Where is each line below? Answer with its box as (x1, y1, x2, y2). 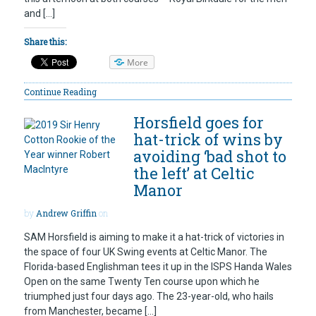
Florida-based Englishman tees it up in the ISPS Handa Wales (24, 260, 292, 272)
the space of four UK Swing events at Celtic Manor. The (24, 245, 267, 257)
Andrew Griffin (36, 207, 97, 219)
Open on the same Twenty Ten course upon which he (24, 275, 260, 287)
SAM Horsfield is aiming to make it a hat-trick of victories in (24, 231, 284, 243)
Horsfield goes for (133, 112, 264, 133)
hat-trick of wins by (133, 129, 283, 150)
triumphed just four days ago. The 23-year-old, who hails (24, 290, 274, 302)
